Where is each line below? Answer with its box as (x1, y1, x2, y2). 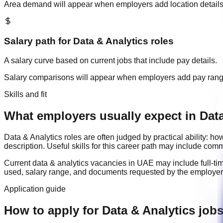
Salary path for (4, 36, 73, 47)
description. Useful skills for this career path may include (4, 141, 204, 150)
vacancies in (89, 158, 137, 167)
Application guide (4, 184, 66, 193)
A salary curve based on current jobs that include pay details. (4, 56, 217, 65)
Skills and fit (4, 90, 47, 99)
